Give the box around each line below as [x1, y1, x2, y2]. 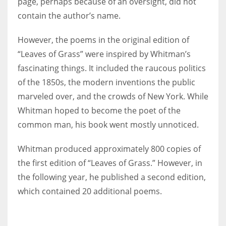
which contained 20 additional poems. [18, 185, 162, 197]
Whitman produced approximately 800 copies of [18, 143, 201, 154]
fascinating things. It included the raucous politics [18, 62, 206, 74]
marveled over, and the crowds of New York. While [18, 90, 208, 102]
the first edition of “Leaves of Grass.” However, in [18, 157, 202, 168]
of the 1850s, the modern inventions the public [18, 76, 195, 88]
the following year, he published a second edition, [18, 171, 206, 183]
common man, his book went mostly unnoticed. [18, 119, 199, 130]
